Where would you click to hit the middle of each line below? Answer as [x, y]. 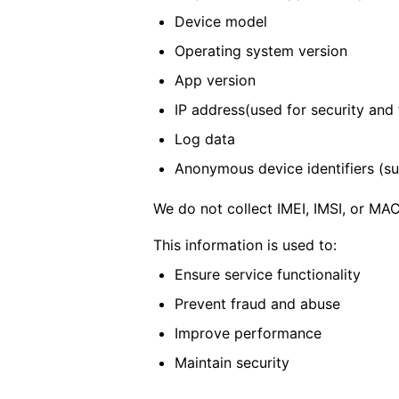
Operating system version [261, 51]
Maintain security [232, 362]
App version [215, 80]
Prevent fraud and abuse [257, 304]
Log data [205, 139]
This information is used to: [245, 245]
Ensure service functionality [268, 274]
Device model [221, 21]
